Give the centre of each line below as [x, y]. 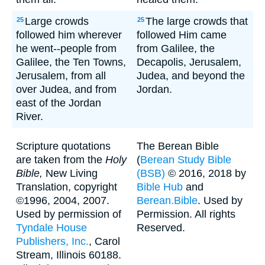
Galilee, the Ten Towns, [71, 62]
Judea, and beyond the [191, 76]
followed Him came [182, 35]
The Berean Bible [178, 146]
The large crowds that [197, 21]
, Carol [104, 241]
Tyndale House [51, 228]
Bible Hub [160, 187]
